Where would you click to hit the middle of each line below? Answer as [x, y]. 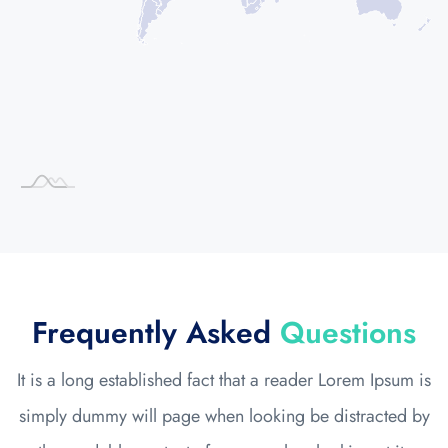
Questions [348, 332]
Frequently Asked [156, 332]
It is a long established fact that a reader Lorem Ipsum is [224, 379]
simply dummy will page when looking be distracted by [224, 415]
